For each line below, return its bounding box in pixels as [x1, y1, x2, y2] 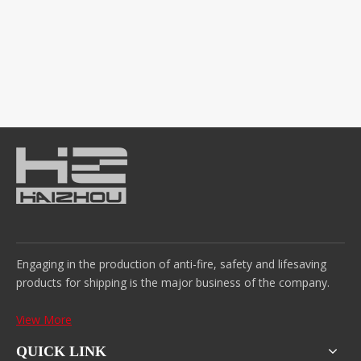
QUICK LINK [16, 343, 106, 359]
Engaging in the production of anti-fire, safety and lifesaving [16, 256, 326, 272]
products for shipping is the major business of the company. [16, 275, 333, 290]
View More [16, 312, 72, 327]
